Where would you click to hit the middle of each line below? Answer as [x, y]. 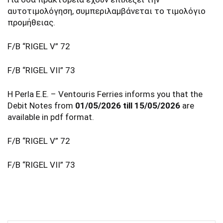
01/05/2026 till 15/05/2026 [128, 106]
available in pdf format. [51, 117]
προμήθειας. [31, 22]
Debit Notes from [41, 106]
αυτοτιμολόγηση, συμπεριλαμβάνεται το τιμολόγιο [107, 11]
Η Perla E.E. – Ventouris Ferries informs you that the [105, 94]
